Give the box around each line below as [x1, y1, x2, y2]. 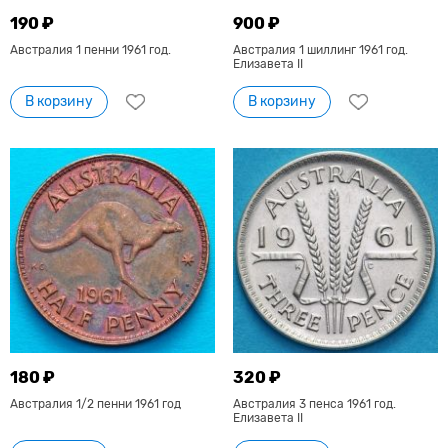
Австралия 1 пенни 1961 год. [10, 42, 171, 57]
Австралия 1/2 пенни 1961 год [10, 397, 181, 412]
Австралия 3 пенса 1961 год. [232, 397, 396, 412]
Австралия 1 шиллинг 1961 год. [232, 42, 408, 57]
